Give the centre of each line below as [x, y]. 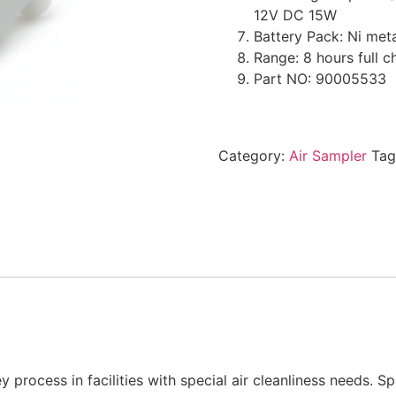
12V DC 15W [295, 15]
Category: [253, 156]
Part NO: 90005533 [320, 79]
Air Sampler [327, 156]
